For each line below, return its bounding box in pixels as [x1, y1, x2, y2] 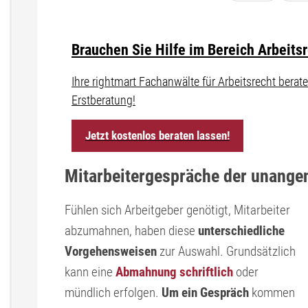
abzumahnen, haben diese [65, 223, 198, 239]
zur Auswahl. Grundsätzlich [157, 243, 296, 259]
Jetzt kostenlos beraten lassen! [85, 129, 230, 142]
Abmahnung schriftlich [115, 264, 233, 280]
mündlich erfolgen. [65, 285, 162, 300]
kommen [249, 285, 295, 300]
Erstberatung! [71, 93, 135, 107]
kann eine [65, 264, 115, 280]
